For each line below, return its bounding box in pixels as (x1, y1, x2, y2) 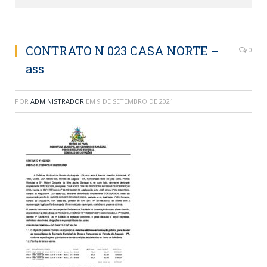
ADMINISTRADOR (30, 97, 84, 105)
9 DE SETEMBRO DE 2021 (97, 97, 173, 105)
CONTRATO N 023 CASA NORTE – (26, 43, 219, 58)
